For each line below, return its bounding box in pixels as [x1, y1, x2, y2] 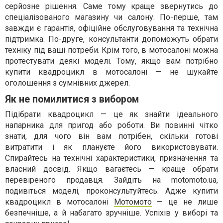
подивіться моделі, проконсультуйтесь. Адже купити [5, 186, 218, 196]
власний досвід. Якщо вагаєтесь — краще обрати [5, 164, 218, 174]
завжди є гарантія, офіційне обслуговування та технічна [5, 23, 218, 33]
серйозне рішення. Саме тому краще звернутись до [5, 1, 218, 11]
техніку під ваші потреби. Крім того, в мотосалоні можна [5, 45, 218, 55]
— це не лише [151, 197, 219, 207]
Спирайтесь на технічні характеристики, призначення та [5, 153, 218, 163]
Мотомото [113, 197, 152, 207]
